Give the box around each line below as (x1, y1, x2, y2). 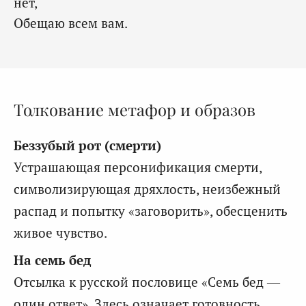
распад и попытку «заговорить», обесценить (14, 202, 288, 220)
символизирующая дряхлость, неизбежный (14, 180, 281, 198)
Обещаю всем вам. (14, 14, 128, 32)
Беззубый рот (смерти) (14, 137, 161, 154)
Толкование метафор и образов (14, 98, 255, 121)
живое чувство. (14, 224, 107, 242)
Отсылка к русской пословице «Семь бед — (14, 273, 280, 291)
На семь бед (14, 251, 92, 269)
